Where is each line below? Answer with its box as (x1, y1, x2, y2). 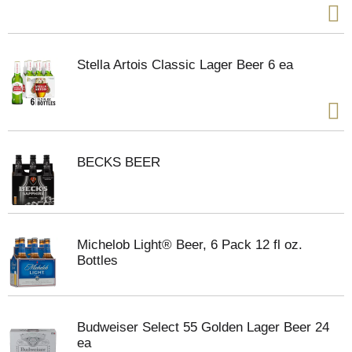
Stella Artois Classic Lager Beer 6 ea (77, 57, 293, 72)
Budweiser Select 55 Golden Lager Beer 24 (77, 320, 329, 335)
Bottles (77, 253, 118, 268)
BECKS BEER (77, 155, 160, 170)
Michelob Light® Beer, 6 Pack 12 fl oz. (77, 237, 302, 252)
